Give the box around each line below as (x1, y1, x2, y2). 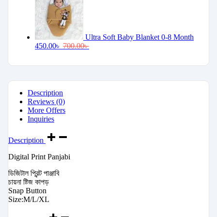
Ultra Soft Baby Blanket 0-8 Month (85, 33, 194, 42)
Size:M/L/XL (8, 195, 49, 204)
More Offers (28, 106, 65, 115)
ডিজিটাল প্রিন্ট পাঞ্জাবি (8, 169, 59, 178)
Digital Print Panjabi (8, 153, 70, 161)
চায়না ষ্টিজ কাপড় (8, 178, 49, 186)
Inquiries (28, 115, 54, 124)
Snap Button (8, 186, 50, 195)
